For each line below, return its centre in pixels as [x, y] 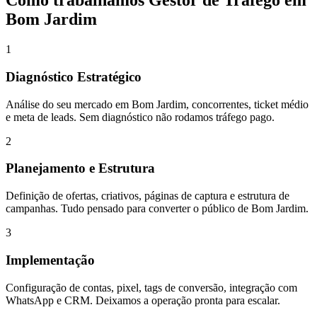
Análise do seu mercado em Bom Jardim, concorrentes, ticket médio [157, 104]
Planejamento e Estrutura [80, 168]
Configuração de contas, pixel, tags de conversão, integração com [151, 287]
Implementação [50, 260]
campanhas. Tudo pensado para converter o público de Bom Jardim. [157, 209]
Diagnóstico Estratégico [74, 76]
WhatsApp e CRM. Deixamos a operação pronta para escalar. [143, 300]
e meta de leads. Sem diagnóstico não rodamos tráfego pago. [140, 117]
